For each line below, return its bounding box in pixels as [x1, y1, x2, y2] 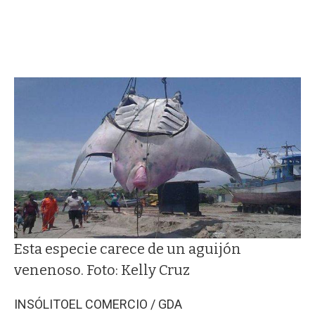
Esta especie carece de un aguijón [14, 240, 241, 257]
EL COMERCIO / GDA [69, 296, 182, 311]
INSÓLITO [14, 296, 69, 311]
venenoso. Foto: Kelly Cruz [14, 261, 190, 278]
